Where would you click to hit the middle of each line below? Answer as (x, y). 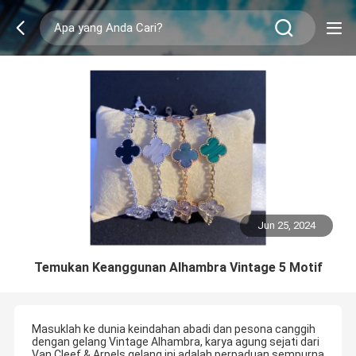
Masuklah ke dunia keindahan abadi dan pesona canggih (173, 329)
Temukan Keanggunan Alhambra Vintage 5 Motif (178, 267)
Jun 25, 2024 (287, 226)
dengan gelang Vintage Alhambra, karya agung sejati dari (175, 342)
